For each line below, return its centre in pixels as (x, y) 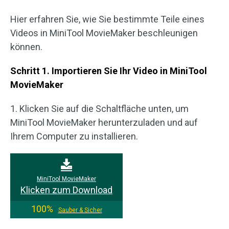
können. (26, 47)
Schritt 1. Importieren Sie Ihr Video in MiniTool (109, 71)
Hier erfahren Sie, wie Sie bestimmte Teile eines (107, 19)
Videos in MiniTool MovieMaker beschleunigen (104, 33)
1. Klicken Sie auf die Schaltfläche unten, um (99, 109)
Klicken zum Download (66, 190)
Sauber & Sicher (80, 210)
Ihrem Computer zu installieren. (74, 136)
